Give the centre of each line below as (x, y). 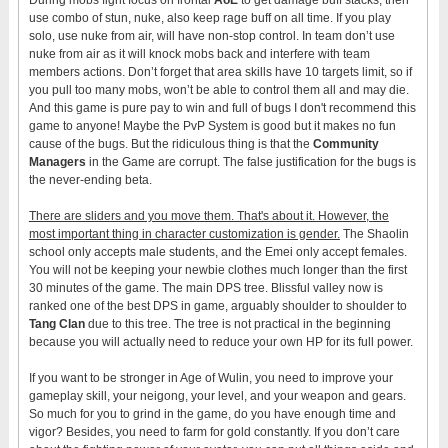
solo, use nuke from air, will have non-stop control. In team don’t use (211, 35)
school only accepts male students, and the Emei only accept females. (217, 251)
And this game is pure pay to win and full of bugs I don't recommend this (222, 107)
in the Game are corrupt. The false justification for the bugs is (250, 161)
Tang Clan (56, 323)
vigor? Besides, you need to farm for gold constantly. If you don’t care (214, 431)
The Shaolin (374, 233)
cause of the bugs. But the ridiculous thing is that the (170, 143)
